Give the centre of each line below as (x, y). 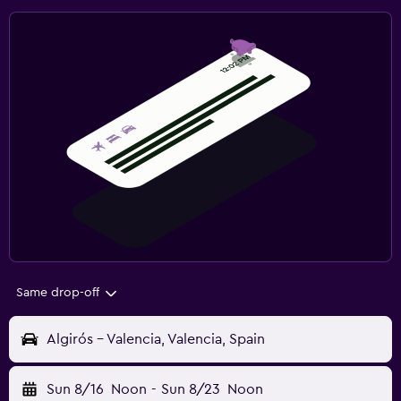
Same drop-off (58, 293)
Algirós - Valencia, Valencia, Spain (156, 340)
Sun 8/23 (190, 390)
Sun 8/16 (75, 390)
